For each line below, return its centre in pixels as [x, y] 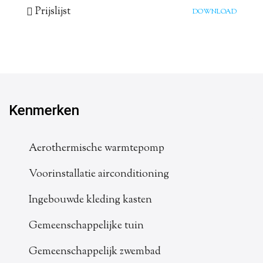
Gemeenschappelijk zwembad [95, 252]
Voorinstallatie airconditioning [99, 174]
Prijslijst [53, 11]
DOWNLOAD [215, 11]
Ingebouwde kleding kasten [90, 200]
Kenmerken [44, 110]
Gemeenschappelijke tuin [86, 226]
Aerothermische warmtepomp [97, 148]
